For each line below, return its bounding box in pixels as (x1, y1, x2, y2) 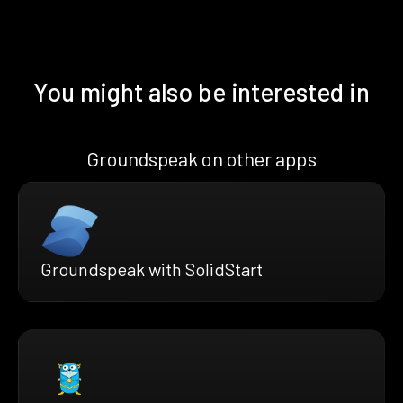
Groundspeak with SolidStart (40, 258, 263, 281)
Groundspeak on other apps (86, 146, 317, 170)
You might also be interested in (33, 76, 370, 107)
